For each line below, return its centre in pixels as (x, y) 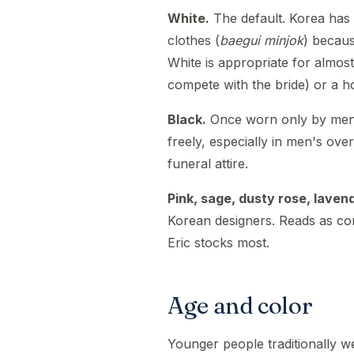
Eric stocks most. (218, 243)
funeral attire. (208, 164)
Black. (187, 119)
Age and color (240, 305)
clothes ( (194, 40)
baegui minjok (262, 40)
